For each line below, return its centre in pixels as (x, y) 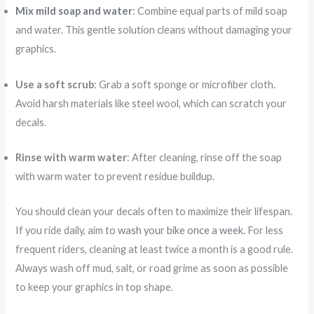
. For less (264, 231)
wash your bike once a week (181, 231)
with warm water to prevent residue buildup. (115, 176)
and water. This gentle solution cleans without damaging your (154, 30)
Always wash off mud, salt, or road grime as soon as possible (152, 268)
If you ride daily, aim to (67, 231)
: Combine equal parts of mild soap (210, 11)
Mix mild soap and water (74, 11)
